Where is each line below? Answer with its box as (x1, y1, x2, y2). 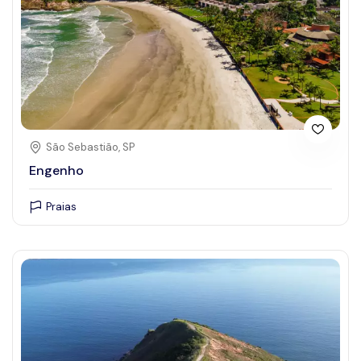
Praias (46, 200, 77, 214)
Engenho (29, 162, 84, 180)
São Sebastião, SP (46, 140, 135, 155)
